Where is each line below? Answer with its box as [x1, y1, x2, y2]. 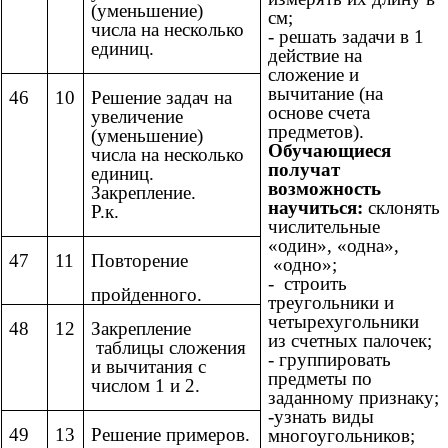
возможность [268, 178, 381, 200]
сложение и [268, 64, 359, 86]
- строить [268, 273, 347, 295]
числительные [268, 216, 380, 238]
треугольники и [268, 292, 394, 314]
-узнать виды [268, 406, 374, 428]
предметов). [268, 121, 364, 143]
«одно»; [268, 254, 337, 276]
